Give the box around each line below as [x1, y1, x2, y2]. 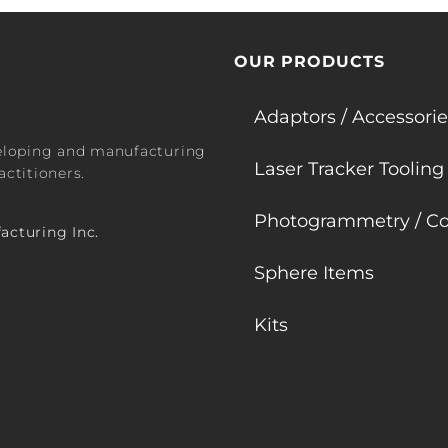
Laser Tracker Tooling [254, 158, 444, 181]
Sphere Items [254, 262, 374, 285]
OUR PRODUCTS [234, 52, 385, 72]
